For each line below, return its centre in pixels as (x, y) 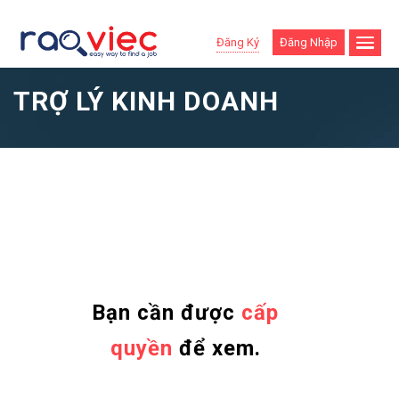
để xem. (216, 348)
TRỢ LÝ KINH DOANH (146, 101)
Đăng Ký (237, 42)
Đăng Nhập (308, 43)
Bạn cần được (167, 312)
